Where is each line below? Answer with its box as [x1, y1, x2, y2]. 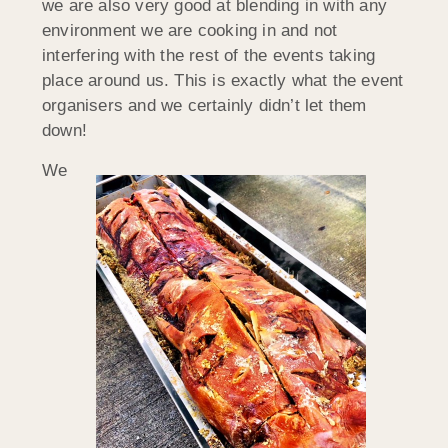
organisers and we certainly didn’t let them [42, 96, 367, 116]
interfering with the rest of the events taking [42, 46, 376, 66]
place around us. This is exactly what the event [42, 71, 404, 91]
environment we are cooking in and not [42, 21, 338, 41]
